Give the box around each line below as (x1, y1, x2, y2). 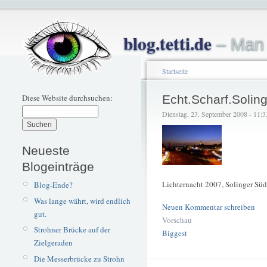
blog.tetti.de (123, 30, 212, 56)
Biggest (162, 227, 187, 238)
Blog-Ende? (33, 179, 73, 190)
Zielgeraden (33, 237, 73, 249)
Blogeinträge (22, 159, 94, 173)
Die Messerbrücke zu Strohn (33, 253, 125, 264)
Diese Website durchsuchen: (22, 92, 113, 103)
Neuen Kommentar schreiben (162, 201, 255, 212)
